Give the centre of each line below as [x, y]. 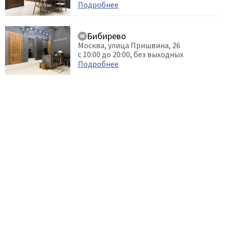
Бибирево [106, 36]
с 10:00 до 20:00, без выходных [131, 54]
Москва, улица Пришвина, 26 [129, 45]
